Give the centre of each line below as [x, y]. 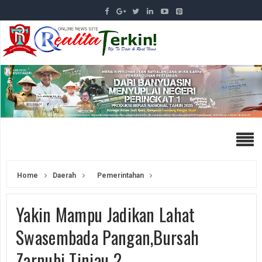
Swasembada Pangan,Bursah [108, 237]
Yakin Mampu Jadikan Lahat [106, 214]
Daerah [63, 175]
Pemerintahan [120, 175]
